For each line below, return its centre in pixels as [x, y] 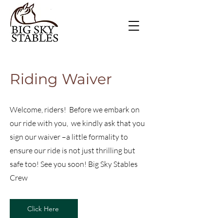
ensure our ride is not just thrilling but [73, 150]
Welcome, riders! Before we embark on [75, 109]
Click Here [43, 209]
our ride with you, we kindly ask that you [77, 123]
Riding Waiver [61, 79]
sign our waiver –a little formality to [69, 137]
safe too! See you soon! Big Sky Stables [74, 164]
